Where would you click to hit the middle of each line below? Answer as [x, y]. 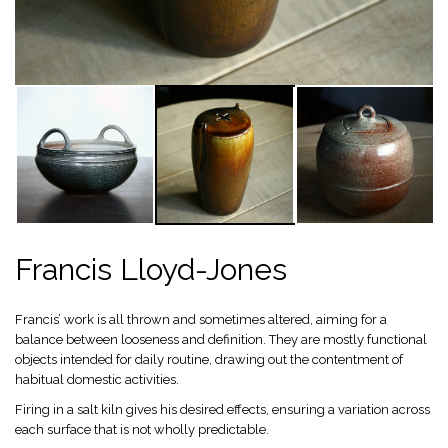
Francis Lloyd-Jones [151, 269]
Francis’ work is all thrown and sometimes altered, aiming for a [201, 319]
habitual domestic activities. [97, 379]
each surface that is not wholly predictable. [142, 429]
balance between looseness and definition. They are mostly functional [221, 339]
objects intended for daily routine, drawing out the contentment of [209, 359]
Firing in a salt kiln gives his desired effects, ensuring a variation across [222, 409]
